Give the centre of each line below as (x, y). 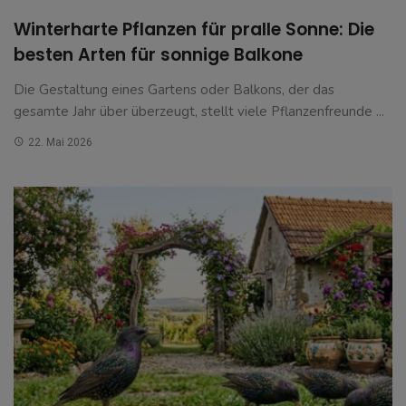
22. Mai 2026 (60, 142)
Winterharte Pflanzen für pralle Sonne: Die (194, 29)
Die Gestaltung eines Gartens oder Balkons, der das (174, 89)
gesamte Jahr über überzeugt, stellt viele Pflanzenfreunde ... (199, 111)
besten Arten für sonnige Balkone (158, 54)
